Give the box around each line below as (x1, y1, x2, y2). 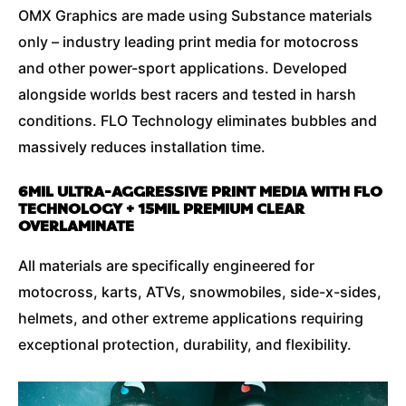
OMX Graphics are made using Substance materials (18, 5, 372, 24)
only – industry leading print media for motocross (18, 32, 359, 51)
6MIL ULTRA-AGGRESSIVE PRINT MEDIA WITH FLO (18, 181, 382, 203)
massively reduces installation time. (18, 137, 266, 156)
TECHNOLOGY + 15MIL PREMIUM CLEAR (18, 198, 304, 220)
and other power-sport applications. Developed (18, 58, 347, 77)
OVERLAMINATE (18, 216, 134, 237)
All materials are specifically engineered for (18, 256, 314, 275)
